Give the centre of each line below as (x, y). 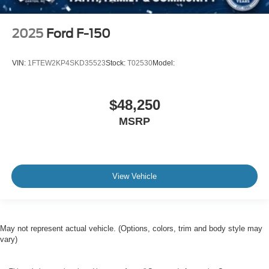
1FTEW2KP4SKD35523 (67, 63)
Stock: (116, 63)
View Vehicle (134, 177)
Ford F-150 (78, 33)
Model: (164, 63)
